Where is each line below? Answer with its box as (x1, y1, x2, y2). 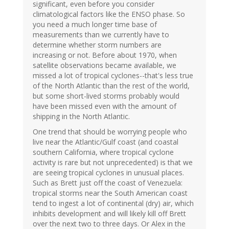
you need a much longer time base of (33, 19, 157, 29)
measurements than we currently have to (33, 29, 169, 39)
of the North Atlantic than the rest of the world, (33, 80, 190, 90)
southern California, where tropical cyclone (33, 147, 174, 157)
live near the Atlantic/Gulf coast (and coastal (33, 136, 178, 147)
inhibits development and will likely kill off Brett (33, 208, 186, 218)
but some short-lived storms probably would (33, 90, 179, 101)
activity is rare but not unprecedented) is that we (33, 157, 193, 167)
